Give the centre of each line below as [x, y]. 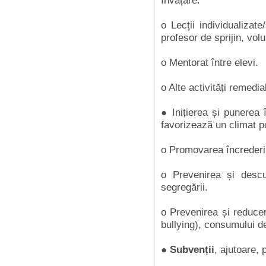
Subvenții [191, 250]
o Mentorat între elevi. [211, 63]
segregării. [186, 187]
